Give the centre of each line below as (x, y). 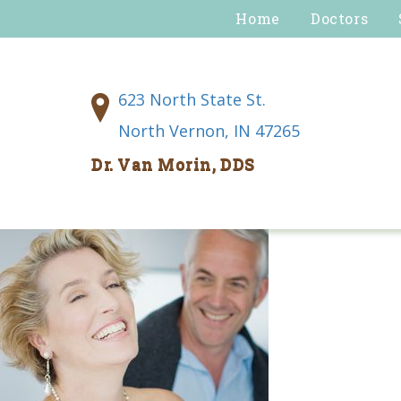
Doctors (339, 18)
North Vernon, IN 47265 (209, 131)
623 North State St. (192, 99)
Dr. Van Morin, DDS (173, 164)
